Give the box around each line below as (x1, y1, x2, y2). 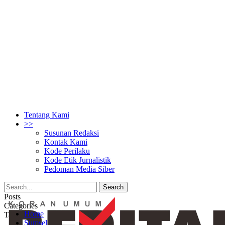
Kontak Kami (44, 138, 87, 146)
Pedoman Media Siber (44, 165, 115, 173)
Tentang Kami (24, 110, 69, 119)
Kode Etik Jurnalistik (44, 156, 111, 164)
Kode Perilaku (44, 147, 90, 155)
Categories (4, 201, 38, 210)
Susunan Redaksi (44, 129, 99, 137)
